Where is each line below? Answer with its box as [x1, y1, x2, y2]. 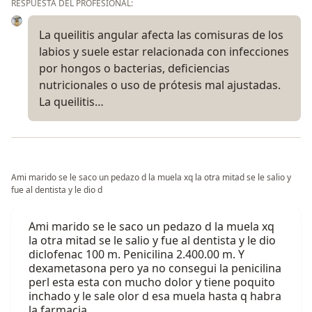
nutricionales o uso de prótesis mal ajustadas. [39, 77, 281, 93]
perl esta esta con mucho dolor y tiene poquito [29, 274, 275, 290]
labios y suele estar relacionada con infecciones [39, 43, 289, 59]
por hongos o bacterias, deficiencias [39, 60, 230, 76]
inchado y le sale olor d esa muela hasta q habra [29, 288, 281, 304]
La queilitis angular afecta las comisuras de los [39, 26, 283, 42]
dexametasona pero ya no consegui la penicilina [29, 260, 281, 276]
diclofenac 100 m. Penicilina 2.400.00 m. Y [29, 246, 244, 262]
